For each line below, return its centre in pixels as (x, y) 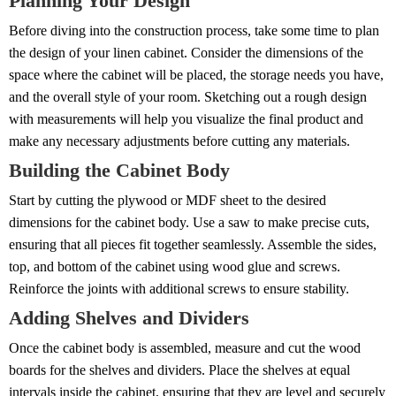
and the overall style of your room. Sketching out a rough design (188, 97)
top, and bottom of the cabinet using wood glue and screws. (175, 267)
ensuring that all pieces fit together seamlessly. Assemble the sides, (193, 244)
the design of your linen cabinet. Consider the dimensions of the (186, 53)
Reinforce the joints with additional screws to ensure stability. (179, 289)
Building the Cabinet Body (119, 170)
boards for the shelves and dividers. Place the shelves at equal (179, 370)
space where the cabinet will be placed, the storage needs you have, (196, 75)
